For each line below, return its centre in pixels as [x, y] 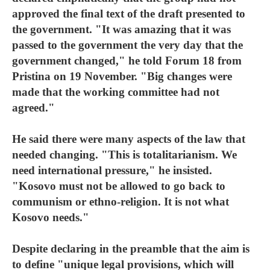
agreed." [33, 108]
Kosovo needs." [51, 217]
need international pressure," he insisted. [112, 170]
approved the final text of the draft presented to [129, 14]
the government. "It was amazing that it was [121, 29]
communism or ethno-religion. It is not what [121, 202]
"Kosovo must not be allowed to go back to [119, 186]
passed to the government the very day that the [127, 45]
